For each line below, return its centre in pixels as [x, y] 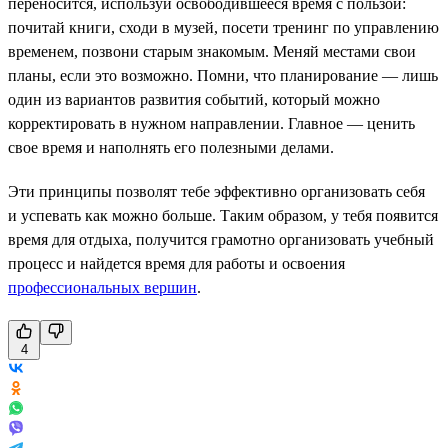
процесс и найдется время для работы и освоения [176, 263]
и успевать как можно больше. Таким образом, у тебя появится [223, 215]
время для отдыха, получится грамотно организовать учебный [221, 239]
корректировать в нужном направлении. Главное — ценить [211, 123]
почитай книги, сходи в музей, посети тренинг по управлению [223, 27]
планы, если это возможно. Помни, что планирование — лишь [223, 75]
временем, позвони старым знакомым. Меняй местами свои [212, 51]
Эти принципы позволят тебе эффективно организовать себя [216, 191]
